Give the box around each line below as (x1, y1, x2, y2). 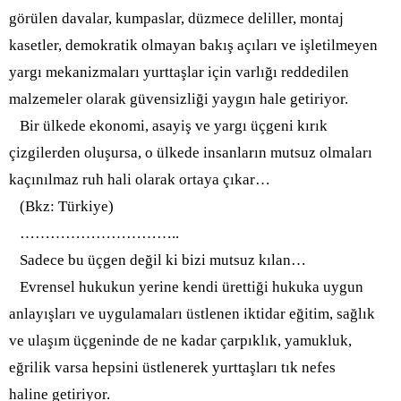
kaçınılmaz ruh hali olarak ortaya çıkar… (9, 171, 270, 188)
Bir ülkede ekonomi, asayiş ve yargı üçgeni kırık (9, 117, 328, 134)
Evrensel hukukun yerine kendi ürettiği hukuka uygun (9, 278, 363, 295)
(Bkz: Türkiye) (9, 198, 121, 215)
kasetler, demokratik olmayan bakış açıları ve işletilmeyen (9, 37, 378, 54)
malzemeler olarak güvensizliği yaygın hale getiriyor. (9, 90, 348, 107)
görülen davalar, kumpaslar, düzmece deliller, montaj (9, 10, 344, 27)
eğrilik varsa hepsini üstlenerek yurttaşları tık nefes (9, 359, 336, 376)
